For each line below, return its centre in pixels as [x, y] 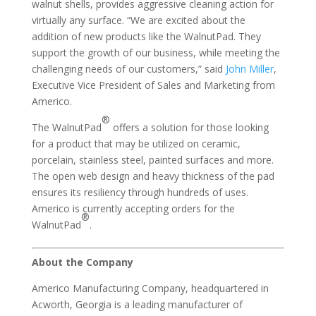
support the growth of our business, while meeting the [156, 52]
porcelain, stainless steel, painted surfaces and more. [152, 159]
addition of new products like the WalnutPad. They [146, 36]
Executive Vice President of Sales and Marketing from [153, 85]
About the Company [82, 262]
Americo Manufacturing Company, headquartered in [150, 288]
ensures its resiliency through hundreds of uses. [140, 192]
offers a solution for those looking [189, 127]
